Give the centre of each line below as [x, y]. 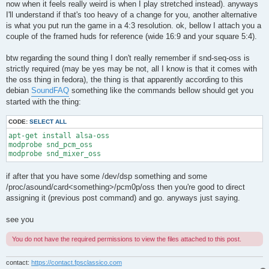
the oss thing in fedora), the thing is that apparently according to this [125, 79]
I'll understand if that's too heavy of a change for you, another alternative [131, 14]
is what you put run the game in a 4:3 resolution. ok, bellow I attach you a [134, 25]
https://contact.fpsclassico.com [77, 263]
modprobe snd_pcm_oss [50, 144]
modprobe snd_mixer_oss [55, 153]
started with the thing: [44, 101]
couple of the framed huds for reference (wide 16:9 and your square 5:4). [131, 36]
